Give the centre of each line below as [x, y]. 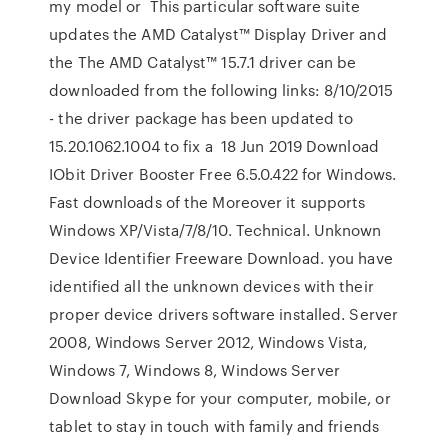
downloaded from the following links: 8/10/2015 [221, 90]
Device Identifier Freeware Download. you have [221, 258]
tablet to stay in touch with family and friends [214, 426]
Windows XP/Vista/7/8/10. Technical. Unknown [215, 230]
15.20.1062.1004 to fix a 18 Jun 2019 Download [214, 146]
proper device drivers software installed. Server [224, 314]
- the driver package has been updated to [201, 118]
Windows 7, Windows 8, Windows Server [196, 370]
